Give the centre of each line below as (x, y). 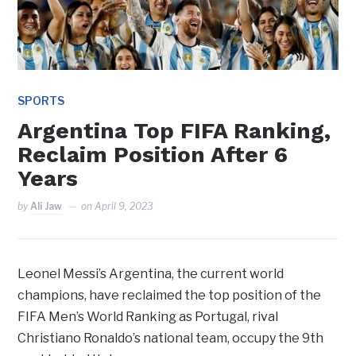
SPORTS (41, 101)
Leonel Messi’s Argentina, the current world (151, 274)
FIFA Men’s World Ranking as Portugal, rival (148, 317)
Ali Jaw (46, 207)
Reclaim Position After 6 (153, 155)
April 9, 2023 (124, 207)
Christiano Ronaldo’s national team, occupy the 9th (171, 339)
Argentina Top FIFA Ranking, (174, 131)
